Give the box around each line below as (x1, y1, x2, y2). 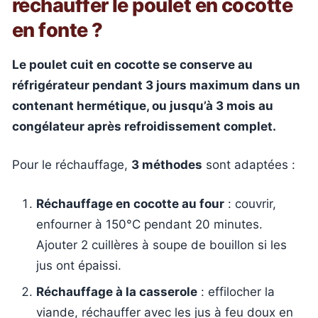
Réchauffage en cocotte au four (36, 196, 224, 211)
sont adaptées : (202, 158, 295, 172)
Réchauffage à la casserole (36, 285, 197, 299)
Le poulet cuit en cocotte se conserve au (12, 57, 253, 72)
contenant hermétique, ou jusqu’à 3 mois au (12, 98, 273, 113)
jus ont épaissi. (36, 258, 121, 273)
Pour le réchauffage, (12, 158, 131, 172)
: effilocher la (197, 285, 275, 299)
